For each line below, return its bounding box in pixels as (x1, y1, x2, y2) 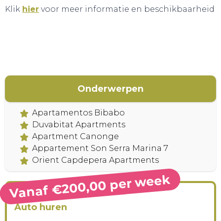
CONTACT (92, 74, 129, 83)
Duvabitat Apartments (32, 120, 125, 129)
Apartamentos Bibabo (32, 108, 125, 117)
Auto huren (14, 202, 67, 213)
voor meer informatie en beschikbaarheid (39, 4, 215, 14)
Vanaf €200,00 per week (9, 172, 171, 201)
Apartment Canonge (32, 132, 119, 141)
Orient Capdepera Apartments (32, 155, 159, 165)
